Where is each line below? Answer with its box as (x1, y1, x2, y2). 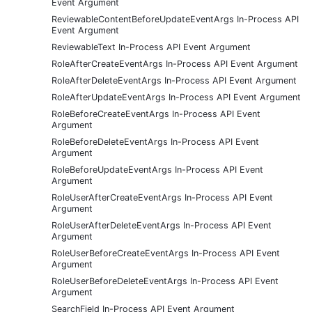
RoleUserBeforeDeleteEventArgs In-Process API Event (52, 275, 279, 286)
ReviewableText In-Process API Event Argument (52, 41, 251, 52)
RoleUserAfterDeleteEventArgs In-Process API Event (52, 219, 272, 231)
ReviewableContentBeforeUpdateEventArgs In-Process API (52, 13, 299, 24)
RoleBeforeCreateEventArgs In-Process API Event (52, 108, 260, 119)
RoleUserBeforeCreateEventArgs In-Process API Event (52, 247, 280, 258)
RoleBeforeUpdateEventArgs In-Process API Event (52, 164, 263, 175)
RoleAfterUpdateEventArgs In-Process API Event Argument (52, 91, 301, 102)
